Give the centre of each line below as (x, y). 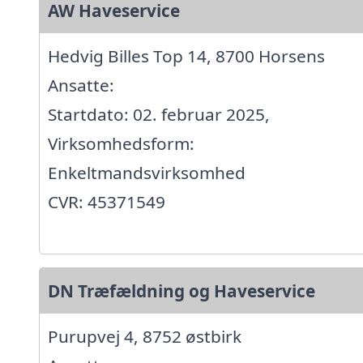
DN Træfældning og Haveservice (181, 291)
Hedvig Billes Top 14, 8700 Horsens (186, 56)
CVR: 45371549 (107, 202)
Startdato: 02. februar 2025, (159, 115)
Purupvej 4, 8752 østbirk (145, 337)
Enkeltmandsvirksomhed (147, 173)
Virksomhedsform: (121, 144)
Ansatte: (81, 85)
